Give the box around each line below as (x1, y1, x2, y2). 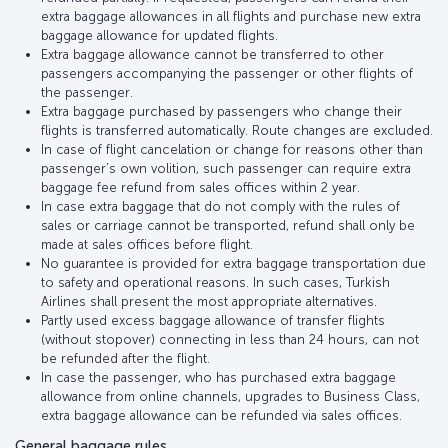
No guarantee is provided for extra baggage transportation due (41, 255, 426, 271)
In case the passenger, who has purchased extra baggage (41, 369, 396, 385)
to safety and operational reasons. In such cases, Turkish (41, 274, 390, 290)
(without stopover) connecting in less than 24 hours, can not (41, 331, 419, 347)
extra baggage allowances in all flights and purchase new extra (41, 8, 421, 24)
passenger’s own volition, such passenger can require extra (41, 160, 411, 176)
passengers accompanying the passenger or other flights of (41, 65, 413, 81)
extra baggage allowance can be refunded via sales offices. (41, 407, 402, 423)
